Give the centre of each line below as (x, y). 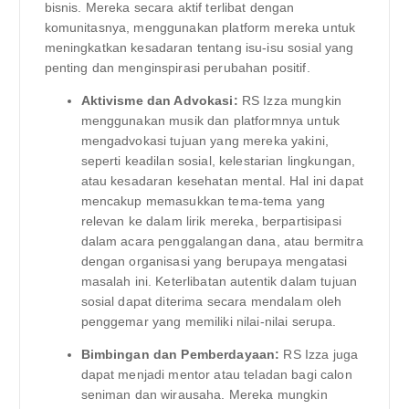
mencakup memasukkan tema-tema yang (203, 200)
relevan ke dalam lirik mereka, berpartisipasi (211, 220)
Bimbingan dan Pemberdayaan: (180, 354)
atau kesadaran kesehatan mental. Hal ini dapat (222, 180)
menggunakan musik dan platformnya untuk (210, 120)
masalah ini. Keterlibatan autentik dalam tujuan (219, 281)
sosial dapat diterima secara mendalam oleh (211, 301)
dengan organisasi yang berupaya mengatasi (214, 261)
